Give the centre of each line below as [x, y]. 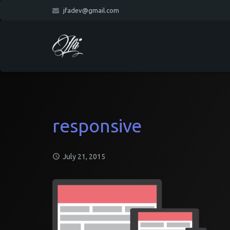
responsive [97, 126]
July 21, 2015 [84, 157]
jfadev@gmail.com [91, 10]
